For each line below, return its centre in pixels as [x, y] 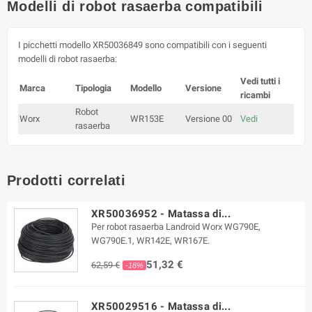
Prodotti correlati [67, 180]
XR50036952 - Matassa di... [161, 213]
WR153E [147, 118]
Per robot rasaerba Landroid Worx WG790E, [176, 226]
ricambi [255, 95]
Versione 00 [209, 118]
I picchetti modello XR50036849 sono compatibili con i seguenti [142, 45]
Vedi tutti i [260, 81]
